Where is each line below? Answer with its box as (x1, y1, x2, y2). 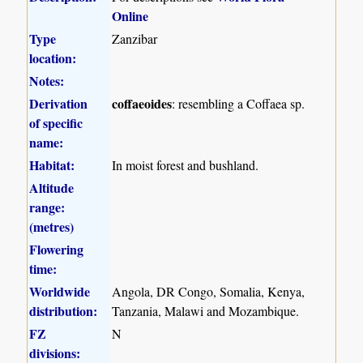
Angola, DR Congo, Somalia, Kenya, (112, 282, 305, 300)
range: (29, 197, 66, 216)
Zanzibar (112, 29, 158, 47)
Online (112, 6, 149, 25)
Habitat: (29, 155, 75, 174)
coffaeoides (112, 93, 173, 113)
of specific (29, 113, 83, 132)
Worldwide (29, 281, 91, 301)
